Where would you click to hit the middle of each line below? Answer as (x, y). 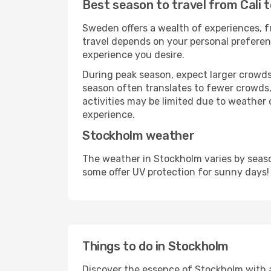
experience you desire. (133, 55)
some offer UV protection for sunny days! (176, 172)
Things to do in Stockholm (155, 246)
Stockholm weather (139, 135)
